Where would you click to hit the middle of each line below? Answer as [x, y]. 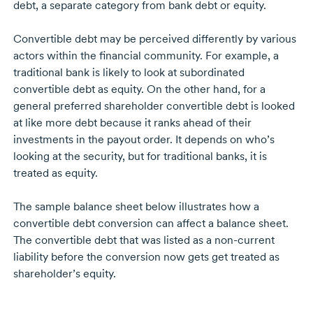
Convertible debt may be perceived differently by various [154, 39]
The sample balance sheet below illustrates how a [136, 207]
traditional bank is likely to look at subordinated [129, 73]
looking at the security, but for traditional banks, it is [140, 156]
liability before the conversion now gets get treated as [146, 257]
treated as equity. [55, 173]
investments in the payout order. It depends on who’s [144, 140]
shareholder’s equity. [64, 274]
